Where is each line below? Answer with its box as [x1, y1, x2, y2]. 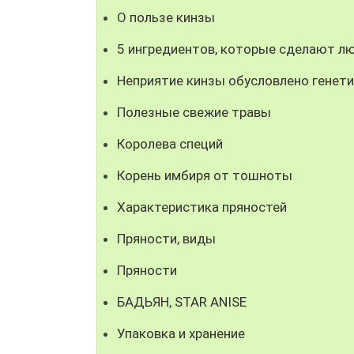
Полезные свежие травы [117, 104, 271, 120]
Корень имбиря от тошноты [117, 167, 292, 183]
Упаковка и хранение [117, 325, 245, 341]
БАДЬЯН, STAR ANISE [117, 293, 247, 310]
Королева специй [117, 135, 223, 152]
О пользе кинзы [117, 9, 215, 25]
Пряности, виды [117, 230, 216, 247]
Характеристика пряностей [117, 198, 287, 215]
